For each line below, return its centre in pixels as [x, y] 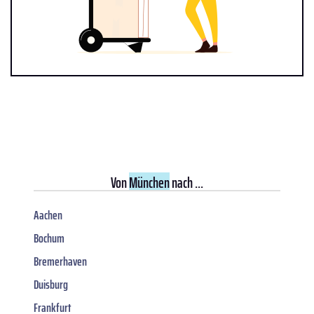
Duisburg [51, 284]
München [149, 182]
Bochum [49, 238]
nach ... [186, 182]
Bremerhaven [60, 261]
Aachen [48, 215]
